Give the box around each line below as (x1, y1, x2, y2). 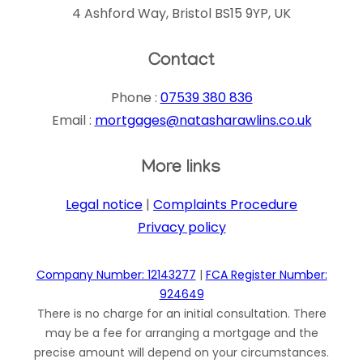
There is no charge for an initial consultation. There (36, 305, 327, 322)
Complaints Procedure (153, 195, 297, 215)
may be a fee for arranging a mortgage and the (45, 325, 318, 342)
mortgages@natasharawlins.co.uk (94, 111, 312, 130)
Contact (148, 52, 215, 74)
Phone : (110, 88, 160, 108)
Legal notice (66, 195, 143, 215)
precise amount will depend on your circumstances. (34, 344, 329, 361)
